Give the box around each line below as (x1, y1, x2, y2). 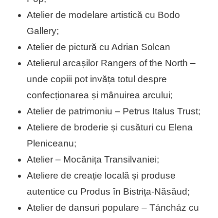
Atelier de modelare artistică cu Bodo (27, 10, 180, 20)
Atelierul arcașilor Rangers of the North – (27, 58, 196, 69)
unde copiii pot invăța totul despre (27, 74, 167, 85)
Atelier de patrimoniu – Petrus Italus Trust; (27, 106, 200, 117)
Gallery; (27, 26, 59, 36)
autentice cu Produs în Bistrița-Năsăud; (27, 186, 190, 197)
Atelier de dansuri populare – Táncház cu (27, 202, 199, 213)
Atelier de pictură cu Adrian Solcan (27, 42, 170, 53)
